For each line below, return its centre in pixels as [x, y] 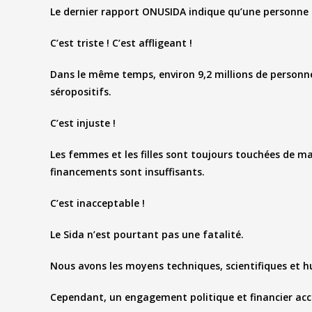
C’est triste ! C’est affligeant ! [121, 43]
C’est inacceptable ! [97, 203]
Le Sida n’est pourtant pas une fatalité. [147, 235]
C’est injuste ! [83, 123]
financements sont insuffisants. [127, 172]
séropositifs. [81, 92]
